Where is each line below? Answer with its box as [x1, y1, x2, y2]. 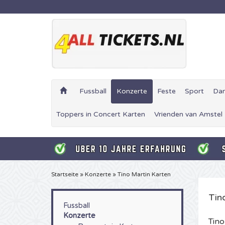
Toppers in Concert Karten [56, 110, 145, 119]
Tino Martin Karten [118, 171, 171, 178]
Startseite [51, 171, 78, 178]
